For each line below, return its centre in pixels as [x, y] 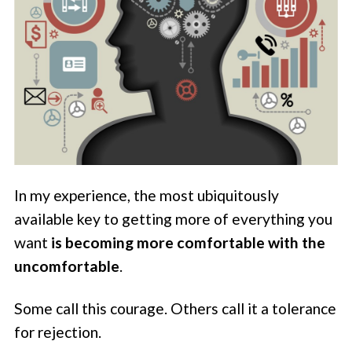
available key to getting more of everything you [174, 219]
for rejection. [58, 332]
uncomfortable [67, 266]
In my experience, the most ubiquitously [147, 196]
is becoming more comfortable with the [189, 243]
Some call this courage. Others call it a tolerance [176, 309]
